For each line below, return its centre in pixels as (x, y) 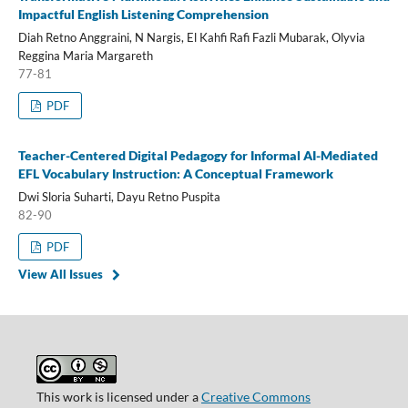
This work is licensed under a (118, 396)
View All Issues (60, 274)
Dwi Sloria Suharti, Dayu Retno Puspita (119, 196)
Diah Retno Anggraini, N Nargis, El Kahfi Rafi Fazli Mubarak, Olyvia (191, 37)
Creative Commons (255, 396)
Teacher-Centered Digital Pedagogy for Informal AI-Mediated (198, 155)
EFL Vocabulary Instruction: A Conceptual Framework (175, 173)
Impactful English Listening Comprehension (143, 14)
